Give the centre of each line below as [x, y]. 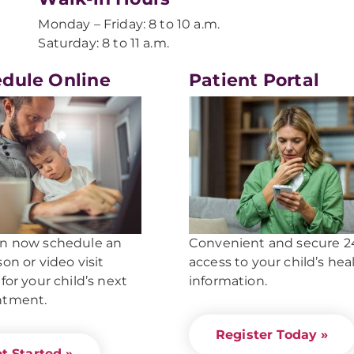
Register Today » [272, 335]
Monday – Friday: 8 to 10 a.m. [129, 24]
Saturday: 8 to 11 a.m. [104, 43]
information [227, 281]
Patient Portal [254, 80]
